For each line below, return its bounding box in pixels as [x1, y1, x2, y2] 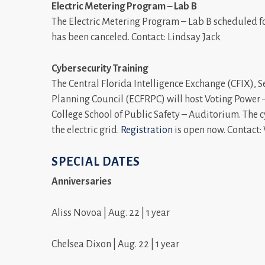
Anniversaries [51, 176, 112, 187]
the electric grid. [51, 125, 121, 135]
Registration [121, 125, 173, 135]
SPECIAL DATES [51, 155, 140, 168]
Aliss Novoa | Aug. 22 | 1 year [51, 207, 170, 218]
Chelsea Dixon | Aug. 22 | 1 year [51, 238, 179, 250]
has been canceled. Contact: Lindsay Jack [51, 32, 221, 43]
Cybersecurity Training [51, 63, 148, 74]
